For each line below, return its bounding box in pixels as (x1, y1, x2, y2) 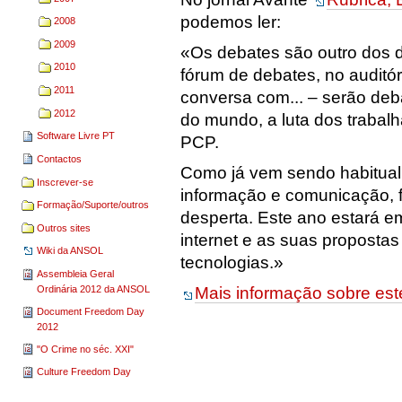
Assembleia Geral (37, 267, 115, 279)
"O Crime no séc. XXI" (37, 343, 135, 354)
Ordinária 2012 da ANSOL (37, 283, 151, 294)
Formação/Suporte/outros (37, 199, 150, 211)
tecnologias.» (180, 252, 284, 272)
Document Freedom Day (37, 305, 145, 317)
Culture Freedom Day (37, 366, 132, 378)
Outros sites (37, 222, 92, 233)
